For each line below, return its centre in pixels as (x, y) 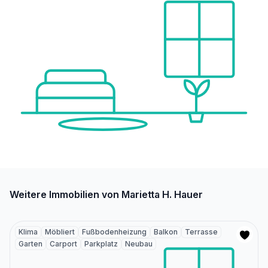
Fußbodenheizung (114, 232)
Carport (63, 243)
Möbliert (60, 232)
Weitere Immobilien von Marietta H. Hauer (106, 194)
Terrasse (201, 232)
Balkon (166, 232)
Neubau (139, 243)
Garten (31, 243)
